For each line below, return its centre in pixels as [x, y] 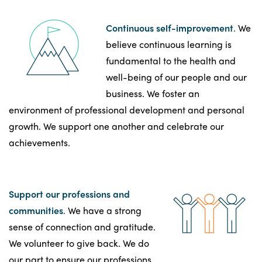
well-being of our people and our [176, 77]
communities [36, 210]
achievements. [39, 142]
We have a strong [104, 210]
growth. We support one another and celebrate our [116, 126]
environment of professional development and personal [127, 109]
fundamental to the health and [171, 60]
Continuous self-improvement [170, 27]
